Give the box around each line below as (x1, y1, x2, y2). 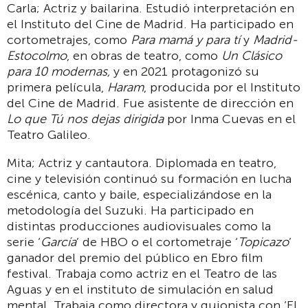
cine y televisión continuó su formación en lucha (7, 171, 291, 187)
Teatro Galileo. (7, 127, 91, 143)
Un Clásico (221, 48, 282, 64)
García (41, 234, 76, 250)
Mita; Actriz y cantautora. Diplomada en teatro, (7, 155, 276, 171)
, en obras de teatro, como (67, 48, 221, 64)
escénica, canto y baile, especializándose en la (7, 187, 272, 203)
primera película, (7, 80, 107, 96)
